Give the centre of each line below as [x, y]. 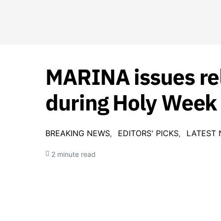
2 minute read [74, 154]
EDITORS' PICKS [148, 133]
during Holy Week [131, 102]
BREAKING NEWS [78, 133]
